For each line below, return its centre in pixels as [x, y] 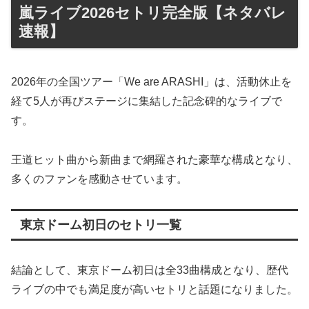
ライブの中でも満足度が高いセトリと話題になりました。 [154, 290]
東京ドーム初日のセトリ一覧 [100, 225]
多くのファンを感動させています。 [99, 179]
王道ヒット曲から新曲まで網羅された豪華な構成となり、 [154, 160]
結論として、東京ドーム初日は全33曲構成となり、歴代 [150, 270]
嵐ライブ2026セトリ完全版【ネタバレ [152, 12]
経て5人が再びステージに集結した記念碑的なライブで [147, 101]
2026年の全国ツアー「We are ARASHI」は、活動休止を [151, 82]
